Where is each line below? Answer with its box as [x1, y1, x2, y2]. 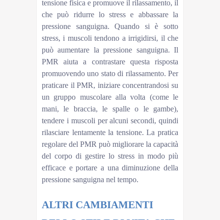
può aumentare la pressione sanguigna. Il [42, 45, 178, 54]
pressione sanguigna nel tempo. [42, 175, 138, 184]
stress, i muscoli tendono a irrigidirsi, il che [42, 33, 178, 42]
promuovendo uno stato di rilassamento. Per [42, 69, 178, 78]
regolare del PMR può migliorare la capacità [42, 139, 178, 148]
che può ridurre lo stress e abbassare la [42, 10, 178, 19]
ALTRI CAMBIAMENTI [42, 198, 153, 211]
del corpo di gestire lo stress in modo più [42, 151, 178, 160]
